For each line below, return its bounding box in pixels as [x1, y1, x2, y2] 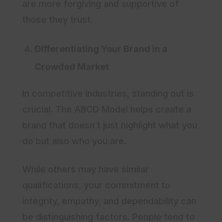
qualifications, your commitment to [22, 180, 170, 191]
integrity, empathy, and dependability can [22, 196, 196, 207]
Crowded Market [35, 61, 109, 72]
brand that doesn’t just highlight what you [22, 120, 197, 131]
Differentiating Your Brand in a [35, 44, 167, 55]
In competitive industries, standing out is [22, 88, 194, 99]
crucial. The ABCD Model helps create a [22, 104, 191, 115]
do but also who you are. [22, 136, 129, 147]
